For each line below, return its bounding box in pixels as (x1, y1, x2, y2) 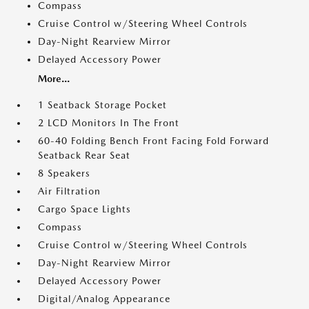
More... (38, 73, 70, 84)
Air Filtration (38, 186, 101, 197)
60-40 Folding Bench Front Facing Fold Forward (38, 135, 269, 146)
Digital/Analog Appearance (38, 293, 170, 304)
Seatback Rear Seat (38, 150, 130, 161)
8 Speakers (38, 168, 90, 179)
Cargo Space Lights (38, 203, 131, 215)
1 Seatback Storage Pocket (38, 99, 167, 110)
